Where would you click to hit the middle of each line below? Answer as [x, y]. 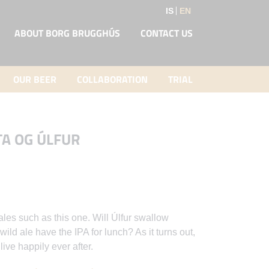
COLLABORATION [112, 79]
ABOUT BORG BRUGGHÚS [67, 33]
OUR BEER [35, 79]
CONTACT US [167, 33]
